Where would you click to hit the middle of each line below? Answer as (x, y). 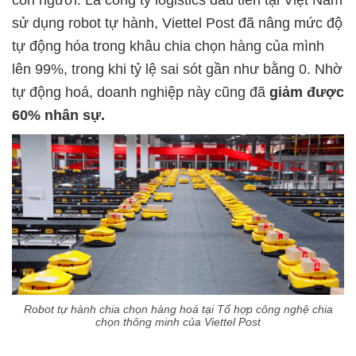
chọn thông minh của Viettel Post (178, 322)
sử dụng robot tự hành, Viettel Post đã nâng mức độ (177, 23)
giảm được (307, 92)
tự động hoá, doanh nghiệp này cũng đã (141, 92)
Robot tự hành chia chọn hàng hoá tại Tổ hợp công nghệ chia (178, 310)
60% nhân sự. (60, 115)
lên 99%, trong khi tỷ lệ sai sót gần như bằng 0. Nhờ (177, 69)
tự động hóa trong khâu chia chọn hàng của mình (168, 46)
